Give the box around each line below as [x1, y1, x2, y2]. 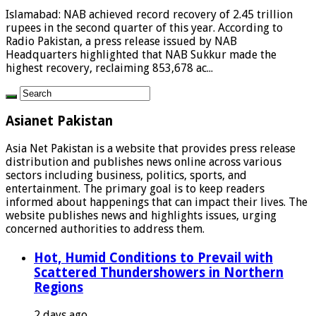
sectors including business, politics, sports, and [6, 169, 247, 183]
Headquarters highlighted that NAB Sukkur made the [6, 47, 276, 61]
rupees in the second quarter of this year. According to [6, 20, 283, 35]
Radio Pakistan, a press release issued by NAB [6, 34, 237, 48]
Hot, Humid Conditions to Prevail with [34, 250, 273, 266]
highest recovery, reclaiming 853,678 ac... [6, 61, 213, 75]
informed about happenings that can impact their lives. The [6, 195, 308, 209]
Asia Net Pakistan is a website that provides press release [6, 142, 296, 156]
